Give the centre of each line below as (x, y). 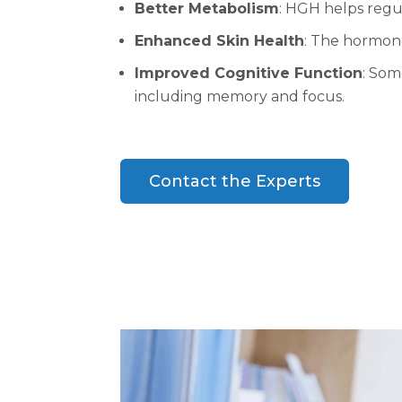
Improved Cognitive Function (249, 73)
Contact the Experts (235, 181)
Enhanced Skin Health (220, 40)
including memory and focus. (240, 96)
